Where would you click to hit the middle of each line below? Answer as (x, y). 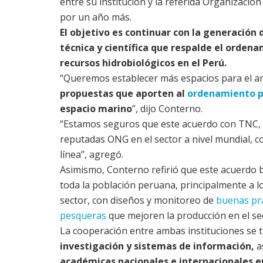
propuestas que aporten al (124, 94)
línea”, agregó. (92, 155)
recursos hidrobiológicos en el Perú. (143, 63)
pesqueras (83, 216)
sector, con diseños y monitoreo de (138, 200)
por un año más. (96, 17)
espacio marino (96, 109)
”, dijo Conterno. (167, 109)
